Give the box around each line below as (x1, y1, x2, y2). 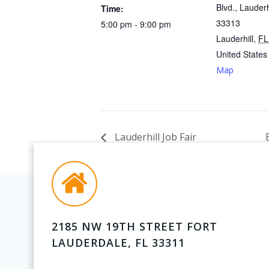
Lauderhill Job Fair (112, 130, 196, 144)
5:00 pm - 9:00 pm (101, 18, 171, 30)
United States (216, 48, 267, 60)
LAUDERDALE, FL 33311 (52, 235, 186, 250)
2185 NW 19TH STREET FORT (52, 219, 218, 234)
